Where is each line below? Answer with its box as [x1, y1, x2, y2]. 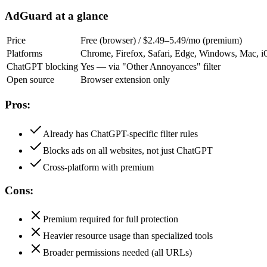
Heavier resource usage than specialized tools [43, 231, 213, 241]
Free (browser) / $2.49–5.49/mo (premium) [80, 35, 242, 46]
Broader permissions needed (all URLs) [43, 247, 192, 258]
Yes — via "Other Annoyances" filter [80, 61, 221, 72]
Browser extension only [80, 74, 170, 85]
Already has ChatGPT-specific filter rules [43, 128, 198, 139]
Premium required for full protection [43, 214, 178, 225]
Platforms [7, 48, 42, 59]
